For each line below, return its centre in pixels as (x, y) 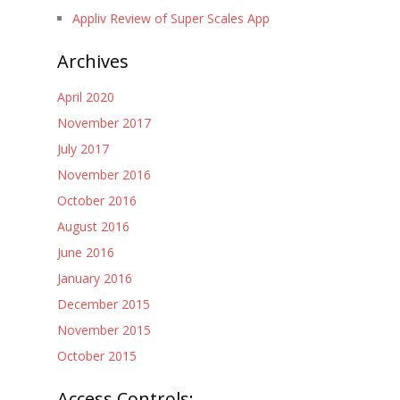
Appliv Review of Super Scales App (171, 18)
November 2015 (104, 330)
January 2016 (94, 279)
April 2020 (85, 97)
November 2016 (104, 175)
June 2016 (85, 253)
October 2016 (96, 201)
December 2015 (103, 304)
